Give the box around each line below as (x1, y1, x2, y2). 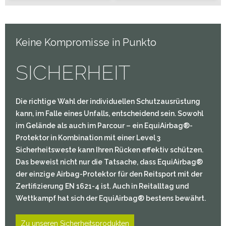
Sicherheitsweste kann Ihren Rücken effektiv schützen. (16, 145, 204, 154)
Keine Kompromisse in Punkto (16, 36, 157, 48)
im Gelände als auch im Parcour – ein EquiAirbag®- (16, 121, 193, 130)
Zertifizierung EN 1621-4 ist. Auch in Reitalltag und (16, 182, 189, 190)
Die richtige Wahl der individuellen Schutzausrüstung (16, 97, 201, 105)
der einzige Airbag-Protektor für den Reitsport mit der (16, 169, 203, 178)
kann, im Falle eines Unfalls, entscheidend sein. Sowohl (16, 109, 204, 118)
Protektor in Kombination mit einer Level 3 (16, 133, 161, 142)
